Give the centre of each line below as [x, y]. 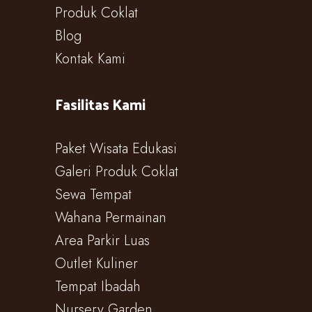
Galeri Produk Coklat [117, 171]
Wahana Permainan [111, 217]
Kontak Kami [90, 58]
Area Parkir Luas [102, 240]
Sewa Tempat [93, 194]
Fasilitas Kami [100, 103]
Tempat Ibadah [98, 286]
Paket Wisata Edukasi [116, 148]
